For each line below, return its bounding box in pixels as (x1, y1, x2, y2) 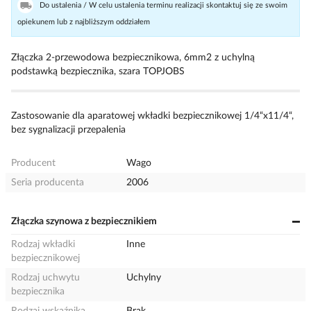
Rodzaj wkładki (11, 239, 75, 249)
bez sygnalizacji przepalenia (11, 125, 126, 135)
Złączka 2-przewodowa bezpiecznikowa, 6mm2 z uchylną (11, 53, 255, 62)
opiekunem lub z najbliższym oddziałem (17, 18, 150, 26)
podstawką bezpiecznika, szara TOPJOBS (11, 67, 185, 76)
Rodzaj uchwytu (11, 273, 80, 283)
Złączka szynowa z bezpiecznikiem (11, 217, 157, 226)
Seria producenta (11, 178, 84, 187)
